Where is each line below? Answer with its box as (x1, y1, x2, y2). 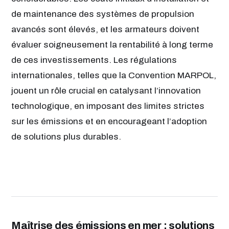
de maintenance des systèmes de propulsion (11, 9, 194, 19)
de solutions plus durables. (11, 132, 121, 142)
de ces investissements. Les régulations (11, 55, 177, 65)
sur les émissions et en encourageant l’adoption (11, 117, 207, 127)
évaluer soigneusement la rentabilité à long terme (11, 40, 213, 50)
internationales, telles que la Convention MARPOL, (11, 71, 216, 81)
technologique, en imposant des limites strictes (11, 101, 204, 111)
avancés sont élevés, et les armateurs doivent (11, 25, 199, 35)
